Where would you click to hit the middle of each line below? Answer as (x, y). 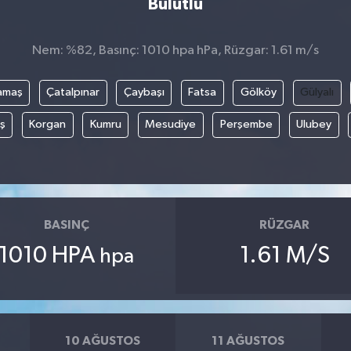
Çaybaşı (144, 92)
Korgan (48, 125)
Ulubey (314, 125)
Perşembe (246, 125)
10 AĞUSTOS (103, 340)
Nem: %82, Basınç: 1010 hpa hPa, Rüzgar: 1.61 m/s (175, 50)
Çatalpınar (73, 92)
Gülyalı (317, 92)
